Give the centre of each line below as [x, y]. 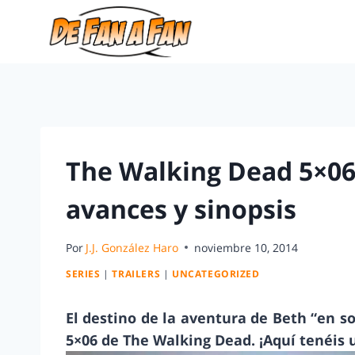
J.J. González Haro [132, 247]
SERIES [83, 274]
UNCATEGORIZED [216, 274]
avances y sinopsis [181, 209]
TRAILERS [136, 274]
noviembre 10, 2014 [246, 247]
